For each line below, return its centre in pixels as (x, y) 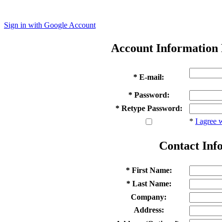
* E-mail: (149, 77)
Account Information (166, 48)
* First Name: (149, 170)
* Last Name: (149, 183)
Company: (149, 197)
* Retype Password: (149, 108)
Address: (149, 210)
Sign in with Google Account (50, 25)
